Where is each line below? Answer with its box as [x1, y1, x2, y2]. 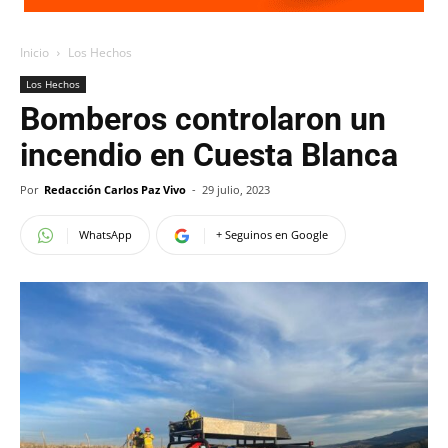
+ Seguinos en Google [216, 227, 328, 242]
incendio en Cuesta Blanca [20, 136, 398, 174]
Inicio [20, 44, 49, 61]
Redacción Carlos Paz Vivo [44, 182, 186, 197]
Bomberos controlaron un [20, 100, 386, 138]
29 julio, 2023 [202, 182, 270, 197]
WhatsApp [79, 227, 132, 242]
